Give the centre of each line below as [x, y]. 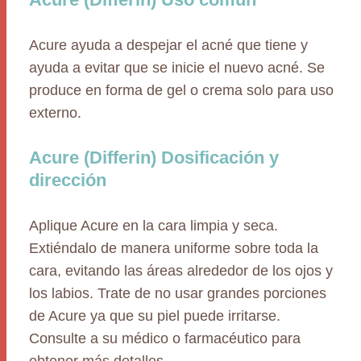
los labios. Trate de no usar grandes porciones [178, 293]
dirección [68, 180]
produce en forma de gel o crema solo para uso [181, 90]
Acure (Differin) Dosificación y [154, 158]
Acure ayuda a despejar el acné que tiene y [168, 45]
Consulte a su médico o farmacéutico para [165, 338]
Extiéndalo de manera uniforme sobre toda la [174, 248]
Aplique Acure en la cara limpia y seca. [154, 226]
